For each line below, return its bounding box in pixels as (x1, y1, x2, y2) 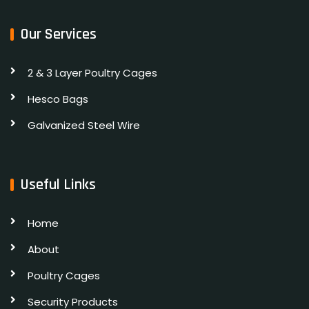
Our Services (21, 24, 97, 44)
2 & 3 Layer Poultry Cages (28, 65, 157, 80)
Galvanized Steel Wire (28, 117, 140, 132)
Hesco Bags (28, 91, 88, 106)
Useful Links (21, 175, 96, 195)
